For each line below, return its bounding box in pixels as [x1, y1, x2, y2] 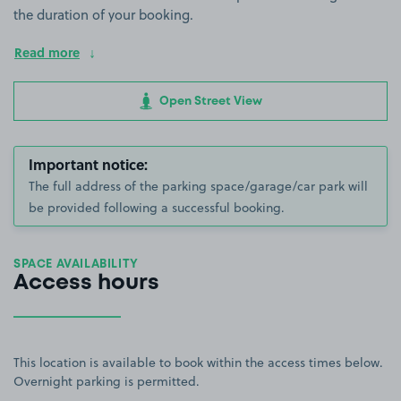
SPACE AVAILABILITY [13, 260, 139, 270]
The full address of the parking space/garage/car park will [29, 177, 368, 196]
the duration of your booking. [13, 4, 193, 24]
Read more [14, 42, 80, 61]
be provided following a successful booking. [29, 199, 285, 218]
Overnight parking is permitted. [13, 372, 200, 391]
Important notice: [29, 154, 148, 175]
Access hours [13, 274, 159, 294]
